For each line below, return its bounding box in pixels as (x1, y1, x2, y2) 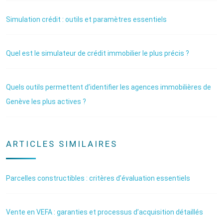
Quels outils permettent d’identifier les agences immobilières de (6, 83, 211, 91)
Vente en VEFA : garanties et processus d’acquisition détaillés (6, 208, 203, 216)
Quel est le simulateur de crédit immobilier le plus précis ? (6, 49, 189, 57)
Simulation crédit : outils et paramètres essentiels (6, 15, 167, 23)
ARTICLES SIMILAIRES (6, 138, 117, 149)
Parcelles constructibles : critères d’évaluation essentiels (6, 174, 190, 182)
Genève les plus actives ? (6, 97, 86, 106)
